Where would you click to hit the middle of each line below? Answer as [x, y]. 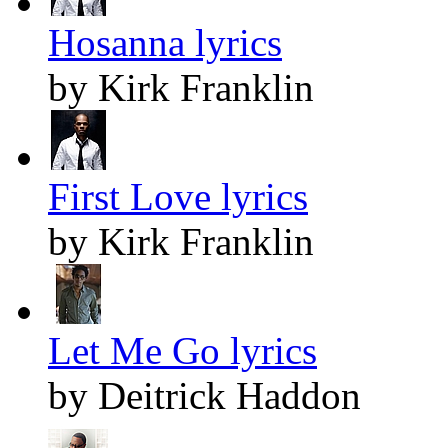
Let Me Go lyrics [182, 350]
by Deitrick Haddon [204, 395]
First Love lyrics [178, 196]
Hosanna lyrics [165, 42]
